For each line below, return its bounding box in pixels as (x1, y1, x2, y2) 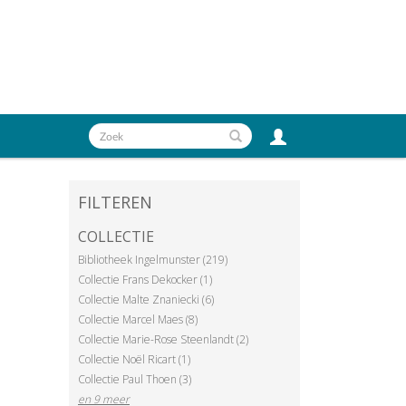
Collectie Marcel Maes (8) (78, 311, 198, 327)
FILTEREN (78, 190, 152, 213)
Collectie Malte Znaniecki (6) (78, 291, 214, 307)
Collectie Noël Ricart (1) (78, 351, 190, 367)
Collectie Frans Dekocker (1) (78, 271, 212, 287)
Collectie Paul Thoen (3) (78, 371, 191, 387)
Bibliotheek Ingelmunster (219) (78, 251, 227, 267)
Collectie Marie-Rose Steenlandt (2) (78, 331, 248, 347)
